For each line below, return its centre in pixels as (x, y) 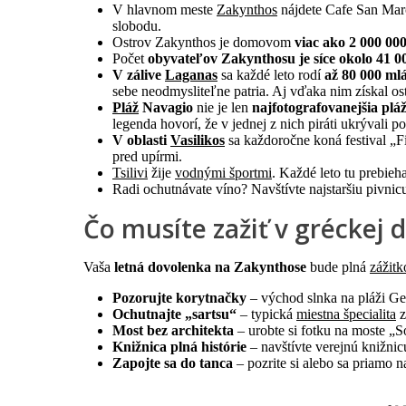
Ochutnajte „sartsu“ (176, 314)
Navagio (166, 108)
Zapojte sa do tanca (173, 363)
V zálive (139, 75)
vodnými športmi (223, 173)
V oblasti (141, 140)
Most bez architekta (173, 331)
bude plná (338, 267)
